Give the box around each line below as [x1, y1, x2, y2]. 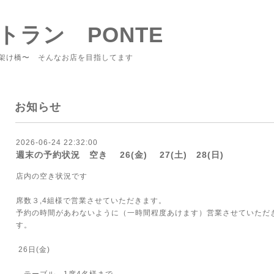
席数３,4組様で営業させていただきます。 [16, 196, 166, 205]
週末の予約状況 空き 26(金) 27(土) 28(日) [16, 150, 224, 160]
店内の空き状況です [16, 172, 87, 180]
